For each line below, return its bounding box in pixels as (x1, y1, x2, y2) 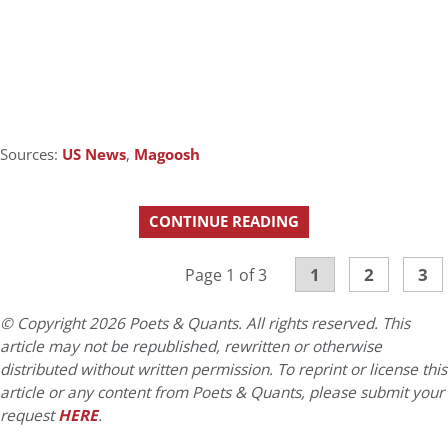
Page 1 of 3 (185, 264, 267, 287)
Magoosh (134, 144, 200, 166)
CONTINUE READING (149, 211, 299, 233)
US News (62, 144, 126, 166)
